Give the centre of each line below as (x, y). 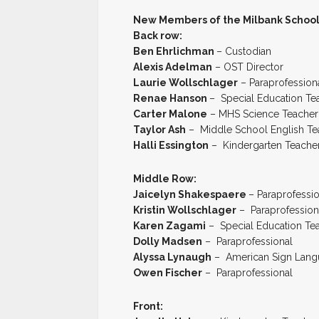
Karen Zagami (169, 226)
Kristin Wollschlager (185, 210)
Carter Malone (170, 114)
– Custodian (244, 52)
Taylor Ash (159, 130)
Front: (149, 307)
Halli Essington (171, 146)
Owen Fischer (168, 273)
